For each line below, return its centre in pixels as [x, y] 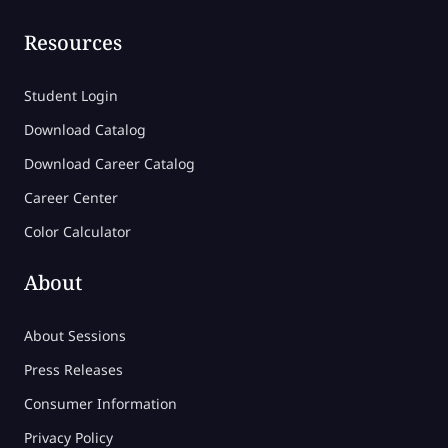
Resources [73, 42]
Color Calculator [77, 231]
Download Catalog [85, 129]
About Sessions [75, 335]
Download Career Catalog [109, 163]
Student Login [71, 95]
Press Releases [73, 369]
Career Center [71, 197]
